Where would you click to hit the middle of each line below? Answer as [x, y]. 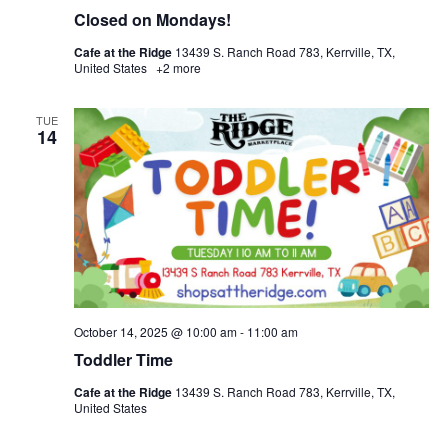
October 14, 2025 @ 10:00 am [155, 332]
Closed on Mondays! [152, 20]
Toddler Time [123, 360]
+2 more [176, 68]
